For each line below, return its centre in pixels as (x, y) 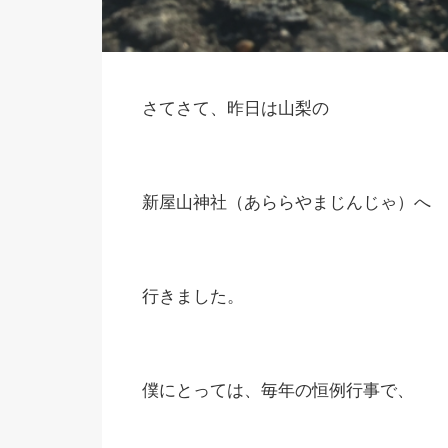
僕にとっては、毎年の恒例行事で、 (278, 390)
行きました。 (193, 296)
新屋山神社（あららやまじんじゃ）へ (286, 202)
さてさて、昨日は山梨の (235, 108)
